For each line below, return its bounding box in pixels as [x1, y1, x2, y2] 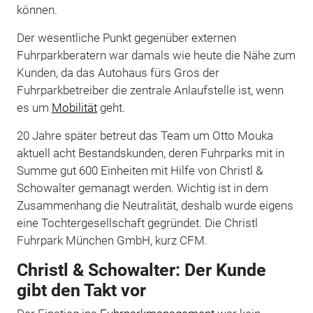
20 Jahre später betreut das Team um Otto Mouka [16, 128, 273, 143]
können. [16, 2, 57, 17]
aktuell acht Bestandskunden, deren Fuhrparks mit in [16, 145, 284, 160]
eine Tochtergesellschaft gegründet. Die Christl [16, 215, 258, 230]
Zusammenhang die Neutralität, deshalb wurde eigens [16, 198, 293, 212]
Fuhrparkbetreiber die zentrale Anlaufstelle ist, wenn [16, 82, 284, 97]
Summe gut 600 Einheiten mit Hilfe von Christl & [16, 163, 263, 177]
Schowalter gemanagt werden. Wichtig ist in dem [16, 180, 268, 195]
